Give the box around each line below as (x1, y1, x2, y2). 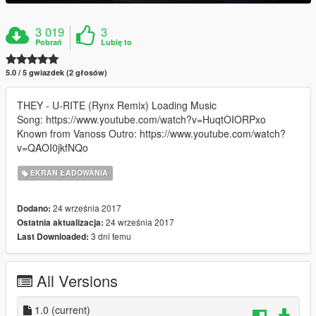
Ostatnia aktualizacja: (17, 216, 104, 229)
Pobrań (35, 36, 63, 47)
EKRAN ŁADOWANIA (28, 167, 109, 178)
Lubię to (101, 36, 133, 47)
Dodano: (17, 202, 51, 214)
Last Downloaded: (17, 230, 89, 243)
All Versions (37, 269, 118, 291)
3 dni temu (89, 229, 131, 242)
